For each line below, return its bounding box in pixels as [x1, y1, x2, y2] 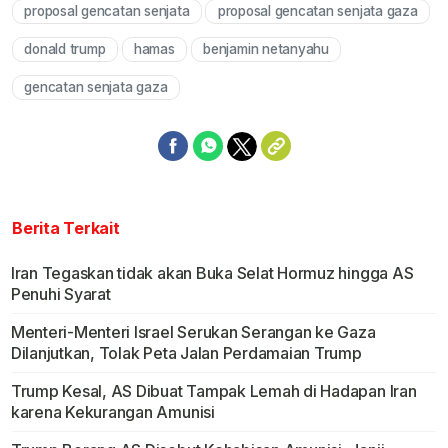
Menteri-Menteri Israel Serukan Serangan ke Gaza [10, 322, 376, 343]
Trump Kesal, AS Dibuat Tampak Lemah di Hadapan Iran [10, 381, 417, 402]
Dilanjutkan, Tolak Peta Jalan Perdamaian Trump [10, 343, 362, 364]
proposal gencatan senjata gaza [217, 3, 418, 20]
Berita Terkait [12, 218, 120, 239]
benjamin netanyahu [203, 41, 329, 58]
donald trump [24, 41, 106, 58]
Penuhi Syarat [10, 284, 111, 305]
